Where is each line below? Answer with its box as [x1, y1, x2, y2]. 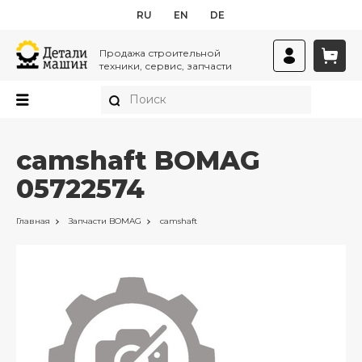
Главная [16, 216, 50, 226]
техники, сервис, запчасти [99, 60, 232, 72]
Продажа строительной [99, 47, 221, 59]
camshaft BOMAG [16, 145, 260, 176]
